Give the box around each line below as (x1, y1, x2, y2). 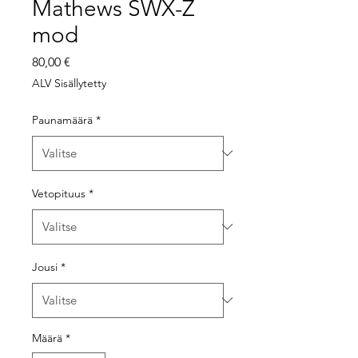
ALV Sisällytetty (32, 75, 106, 90)
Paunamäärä (32, 112, 93, 127)
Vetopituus (32, 185, 86, 201)
